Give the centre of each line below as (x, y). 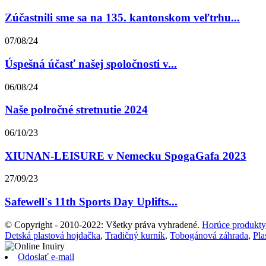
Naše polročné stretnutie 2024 (76, 110)
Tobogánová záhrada (209, 235)
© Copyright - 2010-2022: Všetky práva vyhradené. (102, 224)
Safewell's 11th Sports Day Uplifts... (91, 202)
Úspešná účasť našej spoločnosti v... (91, 64)
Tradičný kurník (135, 235)
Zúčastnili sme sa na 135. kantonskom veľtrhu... (122, 18)
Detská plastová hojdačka (53, 235)
